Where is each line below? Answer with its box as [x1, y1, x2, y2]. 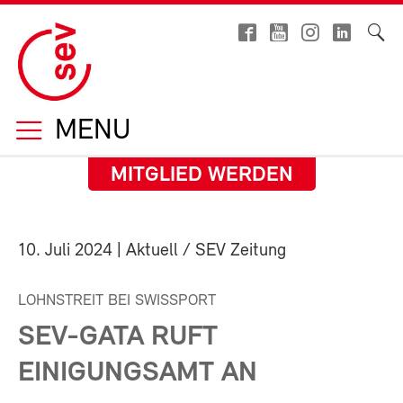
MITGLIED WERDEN [110, 165, 293, 186]
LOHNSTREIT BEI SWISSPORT [18, 293, 216, 309]
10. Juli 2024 [18, 242, 112, 260]
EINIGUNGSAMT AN [18, 359, 257, 388]
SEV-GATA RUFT [18, 323, 218, 352]
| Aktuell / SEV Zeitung [112, 242, 286, 260]
